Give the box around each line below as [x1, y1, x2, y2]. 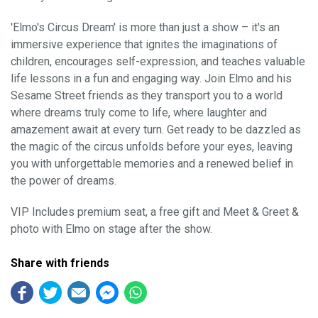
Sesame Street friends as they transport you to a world [11, 88, 283, 102]
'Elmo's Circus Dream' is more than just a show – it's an [11, 20, 280, 34]
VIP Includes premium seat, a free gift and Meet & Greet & [11, 204, 299, 219]
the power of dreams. [11, 173, 116, 187]
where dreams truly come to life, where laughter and [11, 105, 267, 119]
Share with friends [11, 256, 109, 270]
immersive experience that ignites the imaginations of [11, 37, 278, 51]
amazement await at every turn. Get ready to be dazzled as [11, 122, 301, 136]
